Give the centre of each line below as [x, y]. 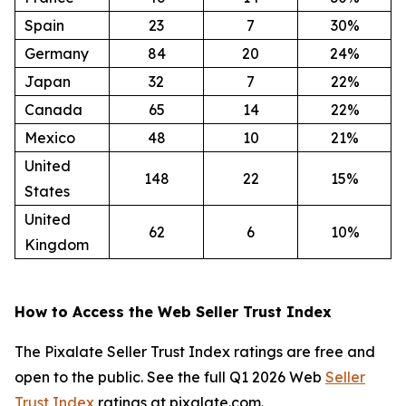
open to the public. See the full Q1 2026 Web [170, 377]
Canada [53, 109]
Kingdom [57, 244]
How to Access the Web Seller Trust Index [173, 311]
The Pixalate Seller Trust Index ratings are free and [195, 351]
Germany [57, 53]
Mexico [50, 137]
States [47, 191]
